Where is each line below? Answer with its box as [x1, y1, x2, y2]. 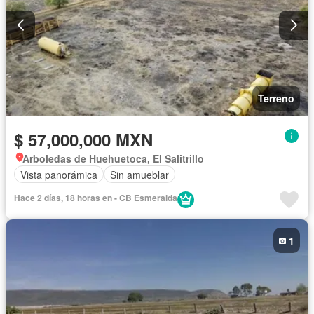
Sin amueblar [110, 167, 169, 182]
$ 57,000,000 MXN [14, 128, 153, 152]
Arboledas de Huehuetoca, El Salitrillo [22, 151, 204, 166]
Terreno [258, 91, 294, 106]
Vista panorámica [20, 167, 97, 182]
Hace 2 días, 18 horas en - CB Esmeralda [14, 191, 177, 205]
